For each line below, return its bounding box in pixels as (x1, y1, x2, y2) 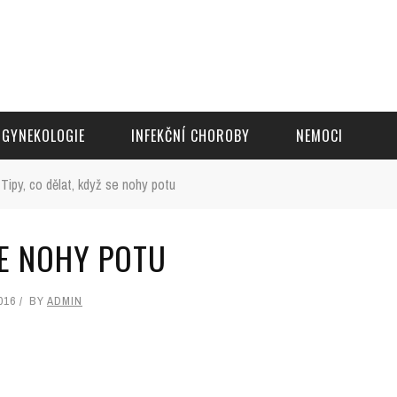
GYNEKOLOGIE (2, 125, 85, 146)
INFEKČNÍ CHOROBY (131, 125, 250, 146)
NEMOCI (296, 125, 343, 146)
